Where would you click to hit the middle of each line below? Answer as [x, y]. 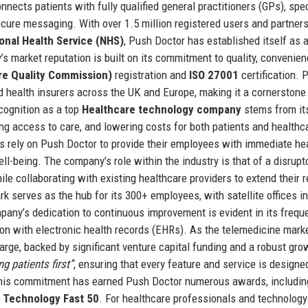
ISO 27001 [214, 75]
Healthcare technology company [162, 109]
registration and [151, 75]
